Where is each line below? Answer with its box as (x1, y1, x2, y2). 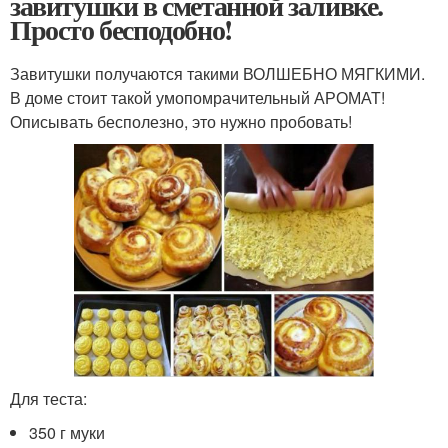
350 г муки (29, 421, 106, 445)
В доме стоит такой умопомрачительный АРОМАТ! (10, 86, 385, 109)
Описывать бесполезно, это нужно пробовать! (10, 110, 352, 133)
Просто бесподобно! (10, 9, 232, 50)
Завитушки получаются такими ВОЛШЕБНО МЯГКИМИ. (10, 62, 425, 85)
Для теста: (10, 387, 87, 411)
